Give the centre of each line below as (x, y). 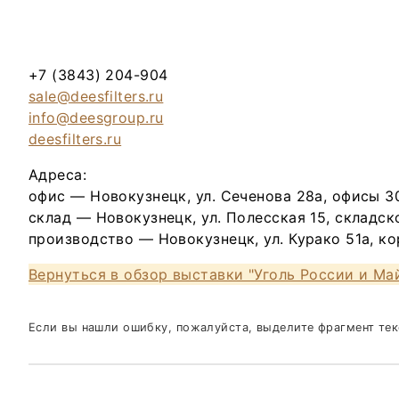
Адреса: (58, 175)
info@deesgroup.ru (96, 118)
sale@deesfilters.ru (96, 96)
